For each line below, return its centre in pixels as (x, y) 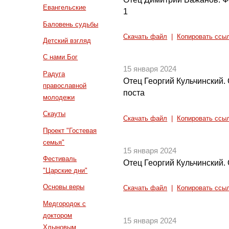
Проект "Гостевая (70, 130)
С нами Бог (61, 57)
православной (65, 85)
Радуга (54, 74)
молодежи (59, 97)
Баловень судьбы (71, 24)
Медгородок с (65, 203)
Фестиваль (60, 159)
